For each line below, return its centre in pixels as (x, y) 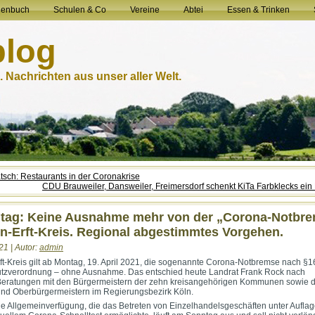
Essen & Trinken (258, 10)
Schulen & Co (80, 10)
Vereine (145, 10)
